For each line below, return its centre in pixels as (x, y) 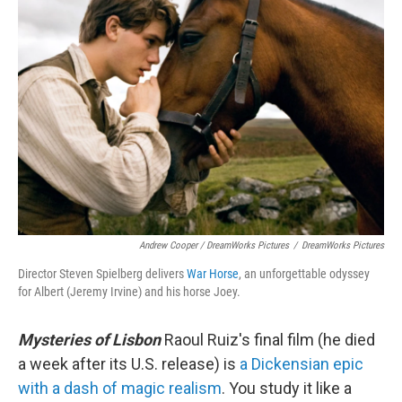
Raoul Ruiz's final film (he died (268, 340)
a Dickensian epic (301, 364)
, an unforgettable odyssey (304, 274)
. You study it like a (287, 389)
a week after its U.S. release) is (129, 364)
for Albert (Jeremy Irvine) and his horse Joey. (129, 292)
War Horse (213, 274)
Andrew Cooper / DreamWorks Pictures (214, 246)
